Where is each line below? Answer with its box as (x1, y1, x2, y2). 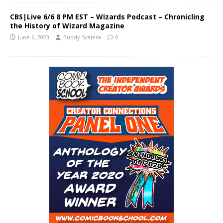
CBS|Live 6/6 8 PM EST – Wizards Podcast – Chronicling (10, 11, 205, 21)
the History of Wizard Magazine (10, 20, 124, 30)
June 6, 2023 (18, 33, 49, 41)
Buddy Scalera (63, 33, 101, 41)
